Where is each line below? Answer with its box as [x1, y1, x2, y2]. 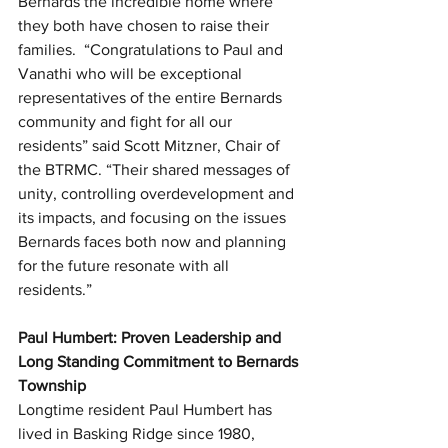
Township [18, 377, 86, 395]
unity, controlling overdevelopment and [18, 185, 298, 203]
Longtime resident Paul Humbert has [18, 401, 276, 419]
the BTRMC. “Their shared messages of [18, 161, 294, 179]
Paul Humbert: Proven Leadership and [18, 329, 285, 347]
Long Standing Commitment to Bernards [18, 353, 302, 371]
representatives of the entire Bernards [18, 89, 286, 107]
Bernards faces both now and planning [18, 233, 290, 251]
